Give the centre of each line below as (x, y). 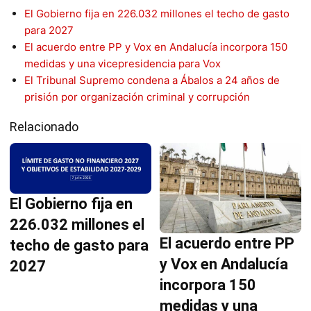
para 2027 (49, 30)
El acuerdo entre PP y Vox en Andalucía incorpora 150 (156, 47)
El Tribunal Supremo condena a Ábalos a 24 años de (152, 80)
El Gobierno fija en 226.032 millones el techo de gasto (157, 13)
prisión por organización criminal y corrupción (137, 96)
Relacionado (44, 126)
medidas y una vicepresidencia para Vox (123, 63)
